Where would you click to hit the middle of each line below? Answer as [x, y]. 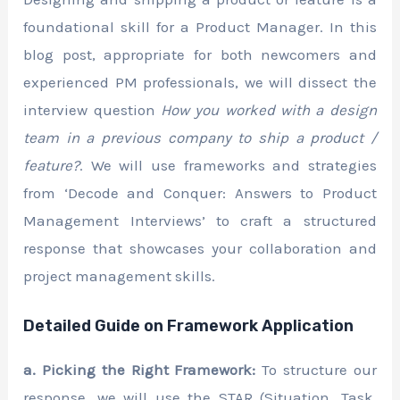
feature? [52, 165]
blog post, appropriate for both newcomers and [200, 54]
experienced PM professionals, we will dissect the [200, 82]
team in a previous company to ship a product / [200, 137]
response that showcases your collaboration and [200, 248]
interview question [92, 110]
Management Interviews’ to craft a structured [200, 221]
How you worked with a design [268, 110]
